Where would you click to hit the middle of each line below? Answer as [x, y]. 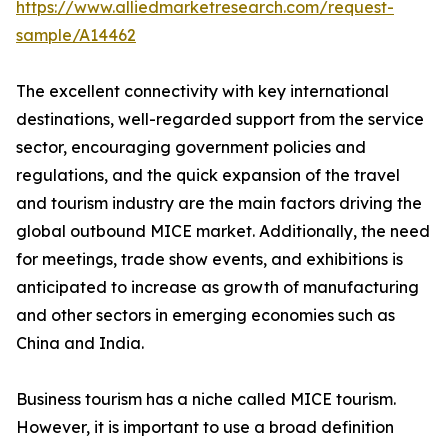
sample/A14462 [76, 35]
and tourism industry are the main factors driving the [219, 203]
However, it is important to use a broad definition [205, 427]
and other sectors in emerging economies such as [205, 315]
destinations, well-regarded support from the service [220, 119]
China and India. [80, 343]
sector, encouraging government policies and [191, 147]
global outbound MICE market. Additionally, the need [223, 231]
